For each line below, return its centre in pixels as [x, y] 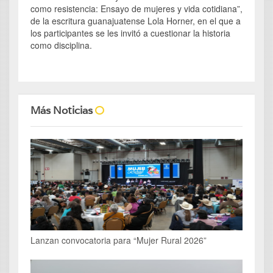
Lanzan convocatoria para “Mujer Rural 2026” [119, 240]
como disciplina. [61, 45]
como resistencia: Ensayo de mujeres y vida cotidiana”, [136, 8]
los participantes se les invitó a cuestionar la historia [130, 33]
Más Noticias [63, 110]
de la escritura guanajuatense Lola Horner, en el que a [136, 20]
